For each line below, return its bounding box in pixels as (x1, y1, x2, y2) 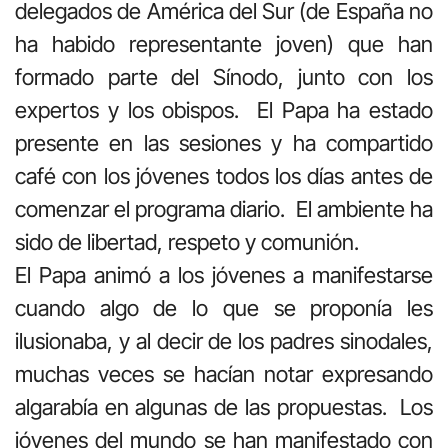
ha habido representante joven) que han (15, 31, 433, 58)
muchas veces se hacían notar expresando (15, 361, 433, 388)
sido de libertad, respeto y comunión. (15, 229, 359, 256)
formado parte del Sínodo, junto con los (15, 64, 433, 91)
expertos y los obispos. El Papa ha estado (15, 97, 433, 124)
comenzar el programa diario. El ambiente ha (15, 196, 433, 223)
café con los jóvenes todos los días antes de (15, 163, 433, 190)
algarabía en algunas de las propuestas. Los (15, 394, 433, 421)
